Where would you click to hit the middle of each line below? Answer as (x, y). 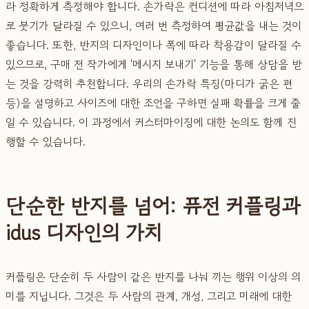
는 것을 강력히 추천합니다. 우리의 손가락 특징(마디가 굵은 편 (149, 83)
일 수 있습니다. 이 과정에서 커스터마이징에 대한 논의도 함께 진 (151, 122)
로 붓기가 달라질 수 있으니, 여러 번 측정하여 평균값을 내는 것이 (153, 25)
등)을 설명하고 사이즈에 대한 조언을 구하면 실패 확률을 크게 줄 (153, 102)
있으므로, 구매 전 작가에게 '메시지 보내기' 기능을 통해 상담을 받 (154, 64)
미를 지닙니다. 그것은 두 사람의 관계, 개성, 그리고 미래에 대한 (149, 296)
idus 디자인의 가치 (84, 232)
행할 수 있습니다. (46, 141)
